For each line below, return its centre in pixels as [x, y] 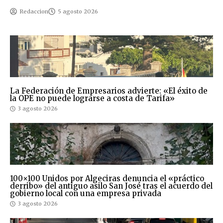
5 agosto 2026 [78, 12]
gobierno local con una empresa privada [86, 194]
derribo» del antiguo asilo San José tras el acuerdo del [111, 186]
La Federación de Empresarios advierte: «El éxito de [109, 91]
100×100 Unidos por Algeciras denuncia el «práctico [107, 179]
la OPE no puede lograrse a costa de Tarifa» [92, 99]
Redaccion [34, 12]
